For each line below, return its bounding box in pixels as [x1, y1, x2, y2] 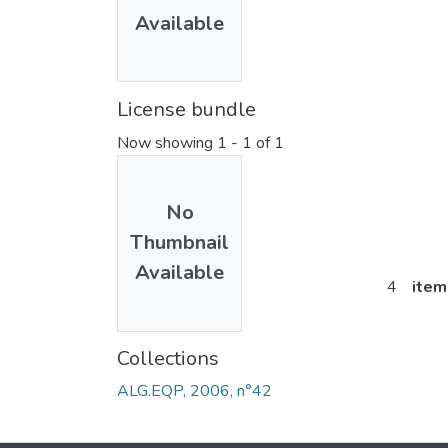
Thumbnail [130, 229, 229, 257]
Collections [117, 344, 219, 372]
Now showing [117, 132, 217, 155]
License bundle [117, 95, 256, 123]
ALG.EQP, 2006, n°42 [117, 379, 272, 402]
